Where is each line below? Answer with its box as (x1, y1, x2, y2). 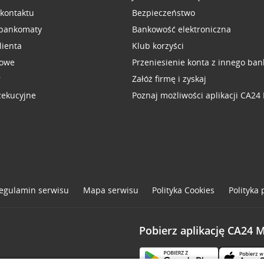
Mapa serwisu (82, 184, 138, 196)
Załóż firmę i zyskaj (132, 73, 206, 84)
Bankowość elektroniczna (132, 24, 231, 35)
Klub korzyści (132, 40, 184, 51)
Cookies (184, 184, 215, 196)
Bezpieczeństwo (132, 7, 195, 18)
